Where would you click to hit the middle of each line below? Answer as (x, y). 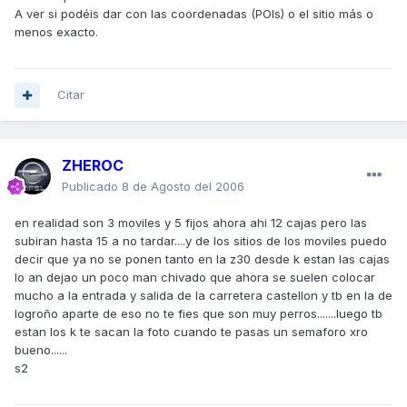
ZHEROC (93, 166)
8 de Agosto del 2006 (183, 187)
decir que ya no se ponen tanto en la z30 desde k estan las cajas (202, 259)
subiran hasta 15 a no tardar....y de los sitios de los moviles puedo (201, 241)
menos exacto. (56, 32)
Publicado (92, 187)
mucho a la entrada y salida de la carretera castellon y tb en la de (203, 296)
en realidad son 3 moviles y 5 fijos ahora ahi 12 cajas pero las (191, 223)
